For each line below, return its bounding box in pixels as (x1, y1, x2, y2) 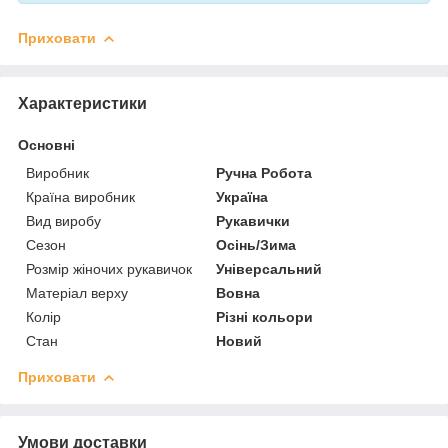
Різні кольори (216, 308, 314, 325)
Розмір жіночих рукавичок (26, 260, 192, 277)
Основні (18, 136, 75, 153)
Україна (216, 188, 269, 205)
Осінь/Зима (216, 236, 297, 253)
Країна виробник (26, 188, 135, 205)
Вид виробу (26, 212, 101, 229)
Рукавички (216, 212, 291, 229)
